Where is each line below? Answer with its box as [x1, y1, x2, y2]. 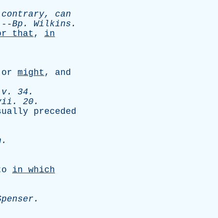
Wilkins [34, 19, 71, 29]
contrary [1, 9, 44, 19]
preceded [34, 107, 76, 116]
